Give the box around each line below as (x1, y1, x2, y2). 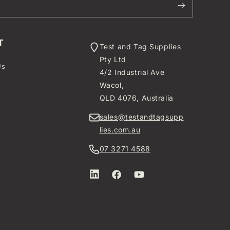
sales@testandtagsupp (99, 112, 184, 121)
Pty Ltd (99, 54, 126, 64)
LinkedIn (88, 172, 120, 182)
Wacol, (99, 80, 124, 89)
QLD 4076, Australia (99, 93, 174, 102)
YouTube (132, 173, 164, 182)
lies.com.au (99, 125, 141, 134)
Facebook (110, 173, 146, 182)
